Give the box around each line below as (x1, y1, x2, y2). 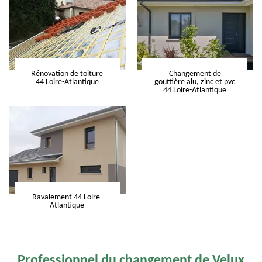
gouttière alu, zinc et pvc (154, 78, 236, 87)
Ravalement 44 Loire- (32, 193, 102, 202)
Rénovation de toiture (31, 70, 104, 79)
